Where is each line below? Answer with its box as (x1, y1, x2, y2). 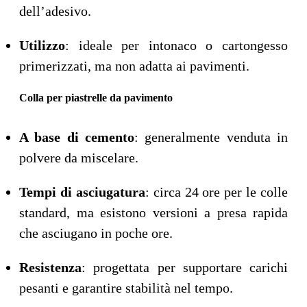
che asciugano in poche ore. (19, 225, 173, 241)
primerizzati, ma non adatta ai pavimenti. (19, 58, 249, 74)
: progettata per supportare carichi (82, 260, 288, 275)
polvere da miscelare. (19, 150, 138, 166)
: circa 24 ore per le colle (145, 184, 288, 200)
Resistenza (19, 260, 82, 275)
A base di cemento (19, 130, 134, 145)
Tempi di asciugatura (19, 184, 145, 200)
